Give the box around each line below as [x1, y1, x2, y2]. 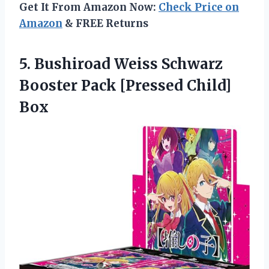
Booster [19, 76, 81, 95]
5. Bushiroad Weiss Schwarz [19, 55, 223, 74]
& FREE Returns [62, 17, 148, 31]
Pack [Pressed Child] [81, 76, 231, 95]
